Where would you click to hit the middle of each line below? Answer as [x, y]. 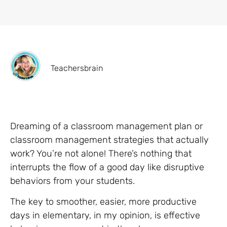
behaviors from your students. [74, 181]
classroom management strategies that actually [109, 140]
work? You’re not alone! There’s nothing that [101, 153]
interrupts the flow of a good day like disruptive [107, 167]
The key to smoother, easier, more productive [103, 202]
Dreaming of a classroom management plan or [106, 126]
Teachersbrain [77, 68]
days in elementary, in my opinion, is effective [105, 216]
